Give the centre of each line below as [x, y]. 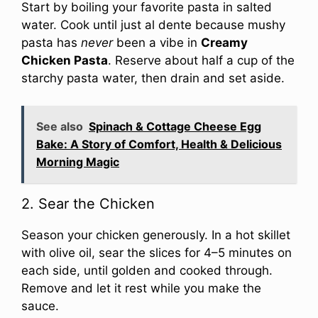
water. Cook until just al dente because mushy [153, 25]
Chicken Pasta [65, 61]
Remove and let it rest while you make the [141, 288]
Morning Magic [78, 161]
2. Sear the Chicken [88, 203]
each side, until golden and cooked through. [147, 270]
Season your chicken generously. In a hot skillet [156, 235]
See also [60, 126]
